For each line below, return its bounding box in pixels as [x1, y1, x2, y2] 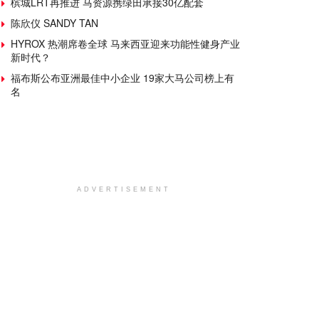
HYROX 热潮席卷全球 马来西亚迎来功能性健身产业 [11, 36, 240, 51]
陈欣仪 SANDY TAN [11, 15, 98, 30]
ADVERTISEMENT [76, 185, 171, 193]
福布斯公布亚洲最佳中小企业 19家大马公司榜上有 [11, 70, 234, 85]
